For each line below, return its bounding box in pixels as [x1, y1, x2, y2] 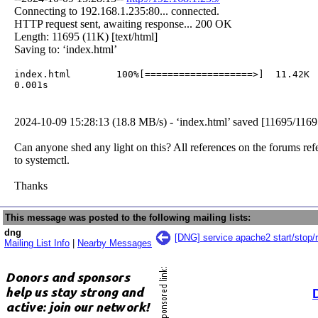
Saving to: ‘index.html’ [14, 43, 117, 55]
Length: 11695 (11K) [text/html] [14, 31, 158, 43]
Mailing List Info [4, 238, 70, 248]
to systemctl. [14, 154, 70, 166]
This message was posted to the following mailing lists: [5, 212, 251, 223]
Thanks [14, 180, 48, 192]
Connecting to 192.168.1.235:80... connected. [14, 5, 219, 17]
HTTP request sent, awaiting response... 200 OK [14, 18, 232, 30]
